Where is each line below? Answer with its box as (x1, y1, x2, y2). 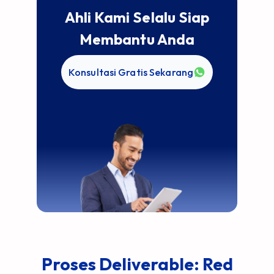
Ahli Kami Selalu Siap (65, 8, 209, 26)
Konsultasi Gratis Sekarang (68, 66, 194, 78)
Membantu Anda (80, 30, 194, 48)
